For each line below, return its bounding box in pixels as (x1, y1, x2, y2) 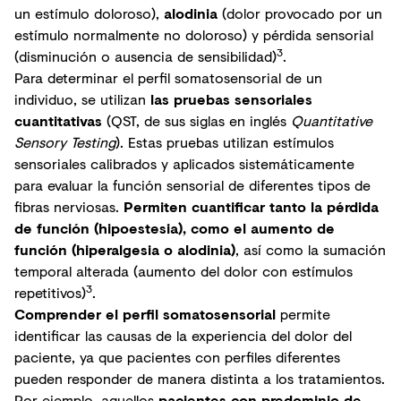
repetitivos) (14, 282, 86, 303)
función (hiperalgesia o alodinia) (14, 239, 235, 260)
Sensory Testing (14, 132, 115, 152)
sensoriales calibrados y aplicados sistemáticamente (14, 153, 354, 174)
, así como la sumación (235, 239, 386, 260)
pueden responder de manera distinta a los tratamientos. (14, 368, 385, 388)
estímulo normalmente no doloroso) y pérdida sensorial (14, 24, 373, 45)
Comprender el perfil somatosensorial (14, 303, 276, 324)
